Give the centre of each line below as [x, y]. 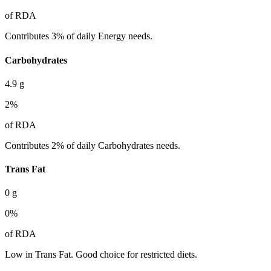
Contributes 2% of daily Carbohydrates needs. [93, 145]
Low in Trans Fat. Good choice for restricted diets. [101, 255]
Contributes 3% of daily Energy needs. [79, 36]
